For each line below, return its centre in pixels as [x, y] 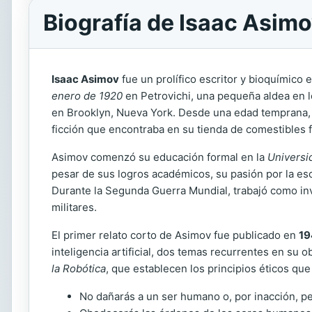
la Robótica [79, 268]
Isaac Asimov [85, 79]
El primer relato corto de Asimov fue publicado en [175, 235]
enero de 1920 [87, 96]
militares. [74, 207]
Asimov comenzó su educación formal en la [159, 157]
